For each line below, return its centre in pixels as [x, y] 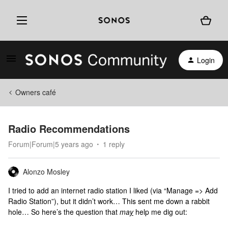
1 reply [114, 144]
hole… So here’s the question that [64, 212]
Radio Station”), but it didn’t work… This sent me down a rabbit [109, 201]
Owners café [36, 92]
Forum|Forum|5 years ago [51, 144]
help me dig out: [160, 212]
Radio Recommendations [69, 129]
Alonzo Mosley [46, 172]
